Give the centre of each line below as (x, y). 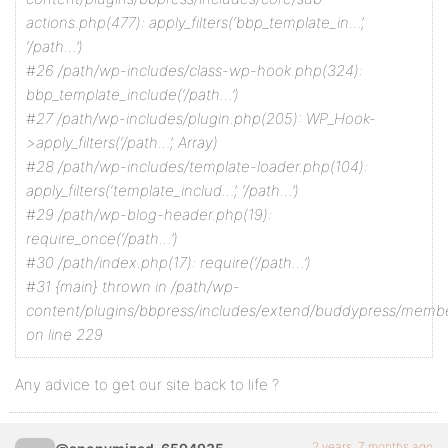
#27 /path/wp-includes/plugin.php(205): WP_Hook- (201, 118)
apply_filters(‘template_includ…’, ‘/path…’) (162, 190)
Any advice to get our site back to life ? (147, 384)
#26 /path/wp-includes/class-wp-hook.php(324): (194, 70)
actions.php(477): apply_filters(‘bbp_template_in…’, (195, 22)
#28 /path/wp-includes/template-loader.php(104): (197, 166)
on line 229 (64, 334)
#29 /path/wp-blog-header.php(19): (149, 214)
